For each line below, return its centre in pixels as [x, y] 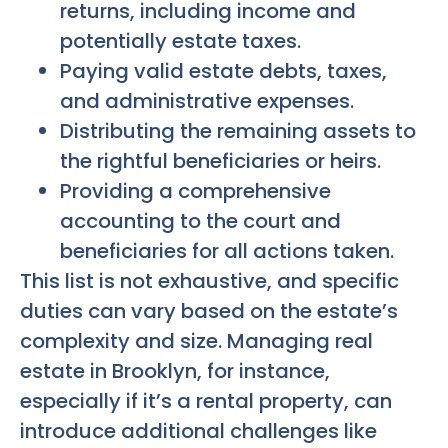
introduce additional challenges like [198, 431]
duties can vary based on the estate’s [209, 311]
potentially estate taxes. [180, 41]
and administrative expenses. [207, 101]
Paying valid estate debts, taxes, [223, 71]
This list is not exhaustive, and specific [209, 281]
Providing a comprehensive [195, 191]
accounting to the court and [200, 221]
